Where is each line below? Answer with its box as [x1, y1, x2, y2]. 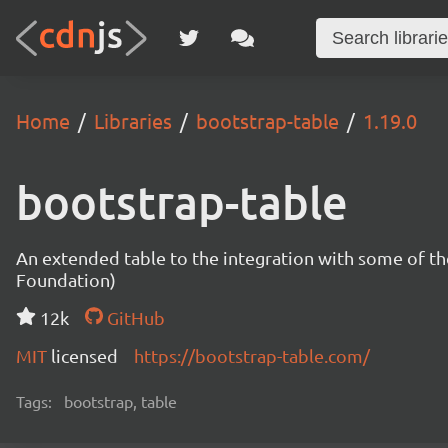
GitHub [102, 307, 165, 328]
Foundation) [16, 269, 116, 290]
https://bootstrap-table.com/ [134, 345, 370, 366]
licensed [51, 345, 118, 366]
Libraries [94, 108, 172, 133]
